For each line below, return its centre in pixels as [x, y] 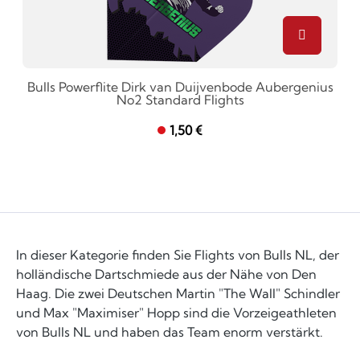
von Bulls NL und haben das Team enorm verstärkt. [170, 332]
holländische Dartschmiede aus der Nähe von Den [166, 274]
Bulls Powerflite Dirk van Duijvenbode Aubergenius [180, 87]
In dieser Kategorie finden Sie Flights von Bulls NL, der [178, 255]
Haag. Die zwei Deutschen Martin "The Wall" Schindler [178, 293]
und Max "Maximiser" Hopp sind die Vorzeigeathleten [176, 313]
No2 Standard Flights [180, 100]
